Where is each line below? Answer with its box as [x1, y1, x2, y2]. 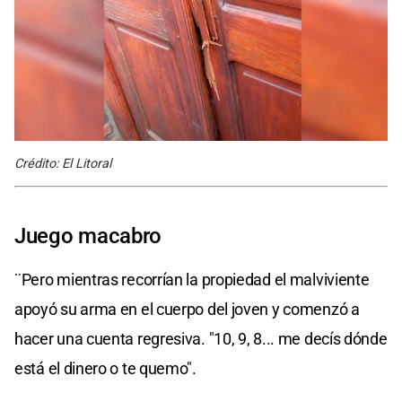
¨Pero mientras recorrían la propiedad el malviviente [14, 269, 370, 289]
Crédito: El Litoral [14, 155, 111, 171]
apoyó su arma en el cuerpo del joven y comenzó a [14, 299, 360, 319]
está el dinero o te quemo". [14, 358, 197, 378]
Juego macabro [14, 223, 162, 249]
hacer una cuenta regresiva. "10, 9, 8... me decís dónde [14, 328, 388, 348]
